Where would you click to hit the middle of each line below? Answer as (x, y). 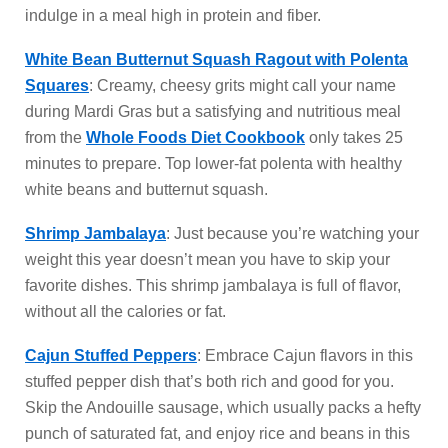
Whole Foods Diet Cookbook (195, 137)
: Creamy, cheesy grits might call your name (242, 85)
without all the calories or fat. (125, 311)
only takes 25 (354, 137)
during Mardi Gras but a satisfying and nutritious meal (213, 111)
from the (55, 137)
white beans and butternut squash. (146, 189)
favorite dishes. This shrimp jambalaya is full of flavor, (213, 285)
